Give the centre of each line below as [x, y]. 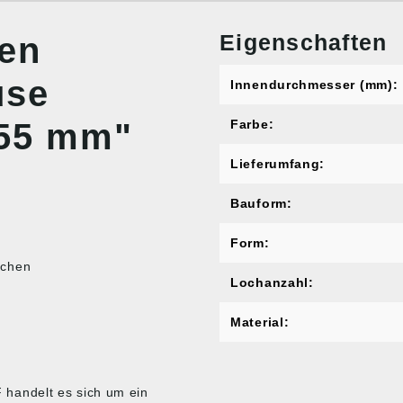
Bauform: [261, 203]
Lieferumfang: [278, 164]
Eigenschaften [304, 42]
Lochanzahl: [272, 282]
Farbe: [252, 124]
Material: [260, 322]
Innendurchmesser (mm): [314, 85]
